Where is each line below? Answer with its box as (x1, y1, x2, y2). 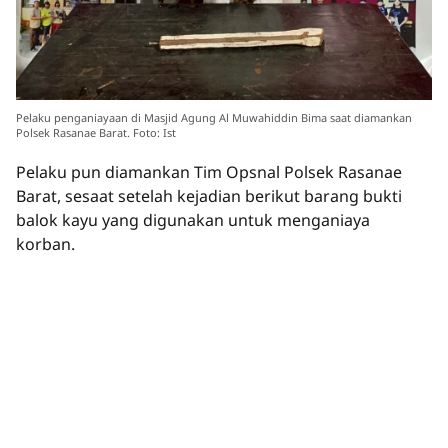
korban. (16, 232, 75, 255)
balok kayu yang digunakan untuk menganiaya (16, 208, 370, 231)
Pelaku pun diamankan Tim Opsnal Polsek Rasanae (16, 160, 402, 183)
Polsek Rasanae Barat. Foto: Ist (16, 124, 176, 140)
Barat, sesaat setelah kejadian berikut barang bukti (16, 184, 402, 207)
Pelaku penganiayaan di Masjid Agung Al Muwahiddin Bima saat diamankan (16, 109, 412, 125)
